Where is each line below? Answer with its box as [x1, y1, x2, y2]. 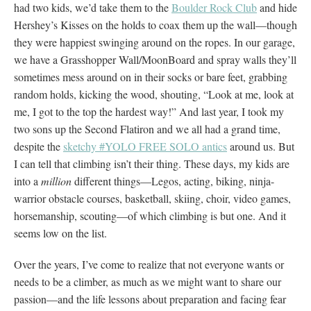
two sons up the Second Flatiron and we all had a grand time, [14, 121, 280, 136]
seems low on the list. [14, 225, 107, 240]
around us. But [227, 138, 294, 153]
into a [14, 173, 41, 188]
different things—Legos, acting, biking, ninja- [72, 173, 274, 188]
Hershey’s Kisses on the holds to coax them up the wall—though [14, 17, 297, 32]
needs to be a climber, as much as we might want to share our [14, 274, 281, 289]
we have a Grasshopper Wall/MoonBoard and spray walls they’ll [14, 51, 296, 67]
